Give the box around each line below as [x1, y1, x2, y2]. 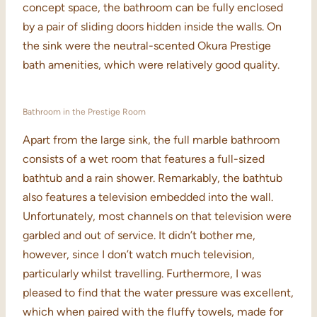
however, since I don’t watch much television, [23, 248, 255, 262]
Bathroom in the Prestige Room [23, 107, 146, 117]
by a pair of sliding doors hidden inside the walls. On [23, 20, 282, 34]
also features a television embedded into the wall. [23, 190, 273, 204]
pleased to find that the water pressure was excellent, [23, 286, 294, 300]
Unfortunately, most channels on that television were [23, 209, 292, 224]
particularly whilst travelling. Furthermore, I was [23, 267, 261, 281]
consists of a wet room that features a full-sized [23, 152, 265, 166]
